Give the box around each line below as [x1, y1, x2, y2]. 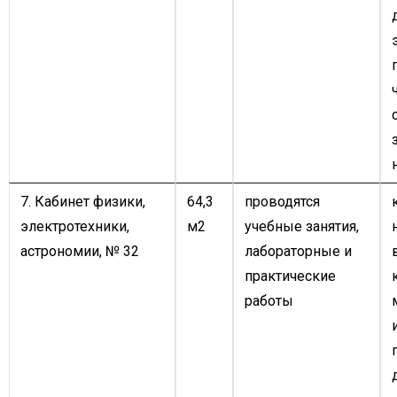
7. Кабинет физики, [20, 193, 145, 210]
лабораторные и [245, 243, 352, 260]
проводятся [245, 193, 320, 210]
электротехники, [20, 218, 129, 235]
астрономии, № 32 [20, 243, 139, 260]
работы [245, 292, 293, 309]
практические [245, 268, 336, 284]
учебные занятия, [245, 218, 359, 235]
